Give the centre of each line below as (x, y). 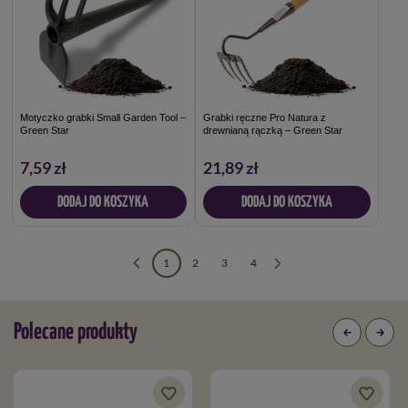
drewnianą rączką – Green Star (273, 130)
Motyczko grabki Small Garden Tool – (102, 117)
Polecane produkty (76, 332)
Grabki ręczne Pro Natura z (265, 117)
